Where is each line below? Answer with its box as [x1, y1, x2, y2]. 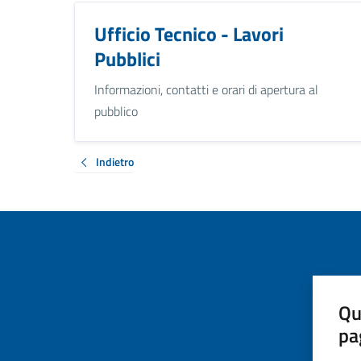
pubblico [94, 101, 138, 121]
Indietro [96, 152, 134, 170]
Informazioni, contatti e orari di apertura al [94, 79, 318, 99]
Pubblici [94, 44, 160, 73]
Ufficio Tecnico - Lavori [94, 19, 284, 48]
